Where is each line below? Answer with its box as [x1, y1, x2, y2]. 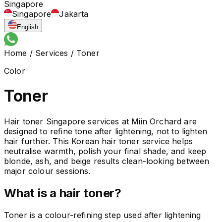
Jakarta [59, 9, 89, 19]
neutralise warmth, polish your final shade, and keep [4, 146, 207, 156]
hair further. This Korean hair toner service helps [4, 136, 193, 146]
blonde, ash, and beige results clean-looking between [4, 156, 210, 166]
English [17, 23, 38, 31]
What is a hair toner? [4, 185, 121, 200]
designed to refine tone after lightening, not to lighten [4, 126, 207, 136]
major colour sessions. [4, 166, 91, 176]
